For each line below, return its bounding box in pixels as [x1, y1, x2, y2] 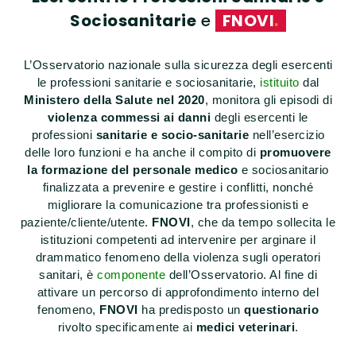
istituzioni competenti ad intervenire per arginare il [40, 233, 316, 247]
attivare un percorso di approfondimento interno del [37, 285, 319, 300]
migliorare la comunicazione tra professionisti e [47, 198, 309, 212]
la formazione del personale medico [27, 163, 238, 177]
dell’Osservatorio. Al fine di [165, 268, 317, 282]
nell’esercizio [249, 128, 325, 142]
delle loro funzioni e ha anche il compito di [25, 145, 260, 160]
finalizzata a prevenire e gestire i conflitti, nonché [42, 180, 314, 195]
